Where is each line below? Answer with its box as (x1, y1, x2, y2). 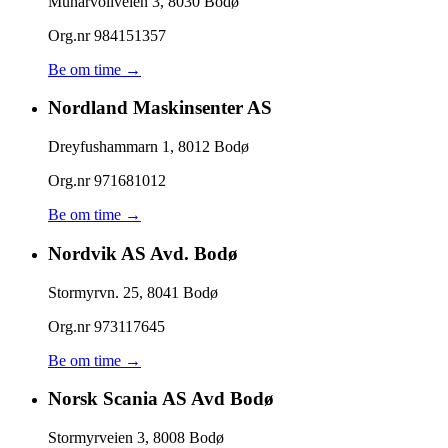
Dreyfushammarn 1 (48, 138, 170, 156)
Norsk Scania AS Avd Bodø (48, 388, 274, 410)
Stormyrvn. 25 (48, 283, 139, 301)
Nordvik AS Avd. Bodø (48, 242, 238, 264)
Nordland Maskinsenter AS (48, 97, 272, 119)
